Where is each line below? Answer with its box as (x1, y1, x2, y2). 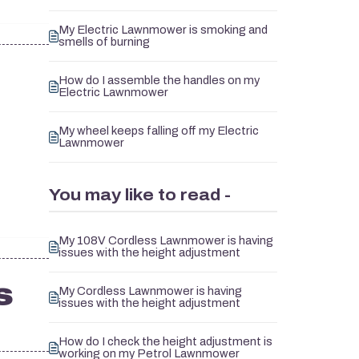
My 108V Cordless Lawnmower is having (58, 235, 273, 247)
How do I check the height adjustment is (58, 336, 272, 348)
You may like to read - (49, 186, 231, 204)
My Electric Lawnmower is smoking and (58, 24, 268, 36)
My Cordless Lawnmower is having (58, 285, 242, 297)
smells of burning (58, 36, 150, 48)
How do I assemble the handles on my (58, 75, 260, 87)
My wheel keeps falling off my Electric (58, 125, 259, 137)
